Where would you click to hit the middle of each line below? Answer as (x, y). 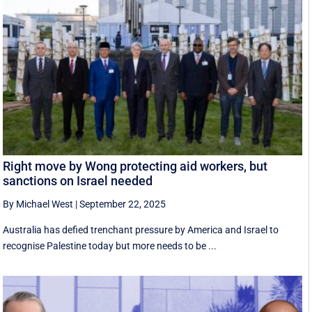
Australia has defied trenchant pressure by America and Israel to (141, 230)
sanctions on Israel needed (78, 181)
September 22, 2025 (123, 204)
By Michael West (38, 204)
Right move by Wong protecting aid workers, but (135, 166)
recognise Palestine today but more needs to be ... (110, 246)
